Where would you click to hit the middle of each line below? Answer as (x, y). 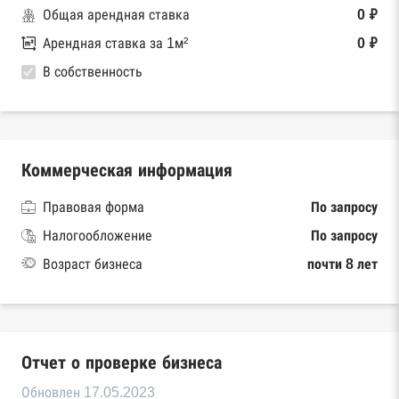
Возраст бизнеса (93, 264)
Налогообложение (98, 235)
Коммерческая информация (127, 170)
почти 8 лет (342, 264)
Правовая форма (94, 207)
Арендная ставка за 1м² (115, 43)
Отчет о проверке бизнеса (122, 362)
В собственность (93, 71)
